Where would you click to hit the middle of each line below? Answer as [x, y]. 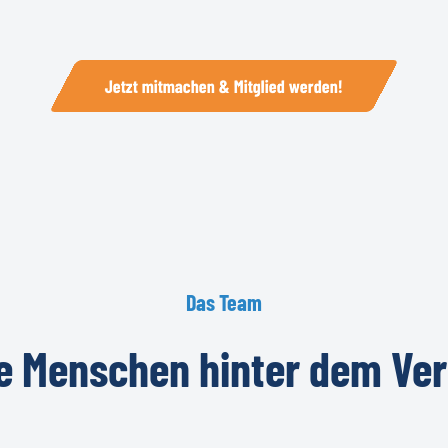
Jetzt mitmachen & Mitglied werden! [224, 85]
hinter [249, 367]
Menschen [105, 367]
